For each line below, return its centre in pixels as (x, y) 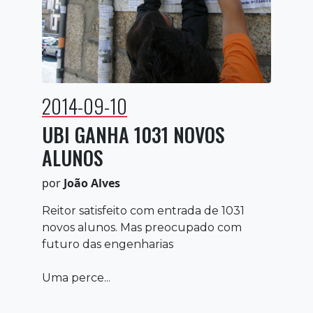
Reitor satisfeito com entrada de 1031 (143, 210)
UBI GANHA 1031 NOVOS (133, 134)
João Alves (92, 183)
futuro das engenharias (108, 244)
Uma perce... (76, 277)
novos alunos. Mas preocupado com (142, 227)
